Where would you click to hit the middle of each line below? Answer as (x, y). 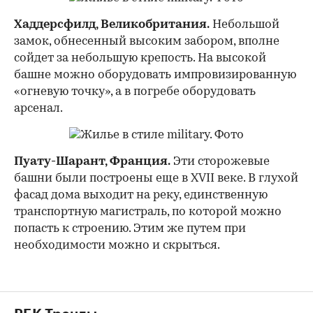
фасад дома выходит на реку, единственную (141, 195)
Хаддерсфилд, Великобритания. (112, 24)
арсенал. (38, 108)
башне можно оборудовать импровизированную (155, 75)
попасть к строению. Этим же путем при (130, 228)
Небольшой (245, 24)
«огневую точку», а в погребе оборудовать (135, 92)
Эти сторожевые (220, 161)
